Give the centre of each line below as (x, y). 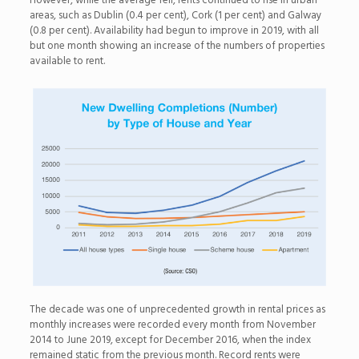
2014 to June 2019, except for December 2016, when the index (170, 341)
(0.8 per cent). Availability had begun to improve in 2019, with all (174, 30)
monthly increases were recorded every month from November (172, 325)
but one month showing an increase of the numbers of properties (177, 46)
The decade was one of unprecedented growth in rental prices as (177, 310)
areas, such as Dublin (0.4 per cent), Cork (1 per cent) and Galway (175, 15)
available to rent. (67, 61)
